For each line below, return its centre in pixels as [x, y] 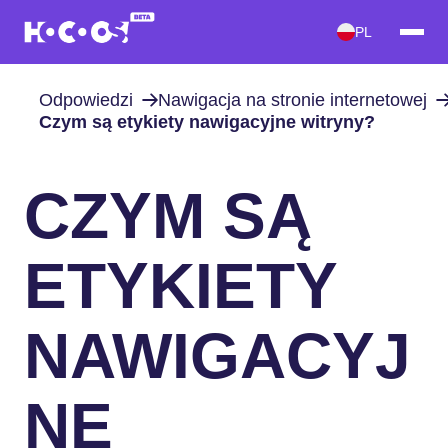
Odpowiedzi [85, 99]
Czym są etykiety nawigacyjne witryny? [206, 121]
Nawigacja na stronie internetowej [292, 99]
